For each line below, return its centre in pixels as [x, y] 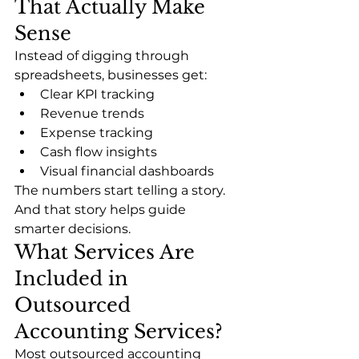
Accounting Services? [119, 332]
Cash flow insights [99, 152]
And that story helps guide [102, 210]
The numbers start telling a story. [121, 191]
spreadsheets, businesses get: [111, 75]
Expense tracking [97, 133]
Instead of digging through [103, 56]
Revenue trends [92, 114]
